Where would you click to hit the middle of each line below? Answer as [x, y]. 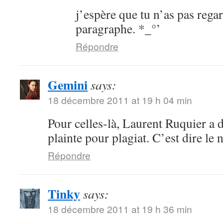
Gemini [68, 85]
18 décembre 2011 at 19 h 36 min [120, 209]
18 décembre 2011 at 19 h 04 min [120, 100]
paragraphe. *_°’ [118, 28]
